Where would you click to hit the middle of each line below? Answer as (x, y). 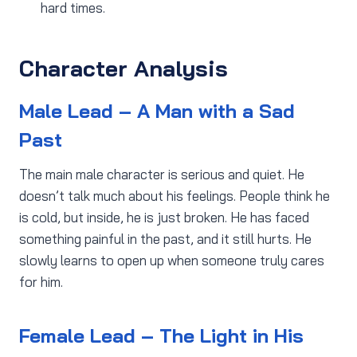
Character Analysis (124, 69)
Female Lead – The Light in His (161, 336)
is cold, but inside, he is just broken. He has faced (164, 218)
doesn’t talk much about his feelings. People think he (175, 196)
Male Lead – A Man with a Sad (157, 111)
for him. (41, 282)
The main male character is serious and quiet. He (162, 175)
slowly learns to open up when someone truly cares (172, 261)
